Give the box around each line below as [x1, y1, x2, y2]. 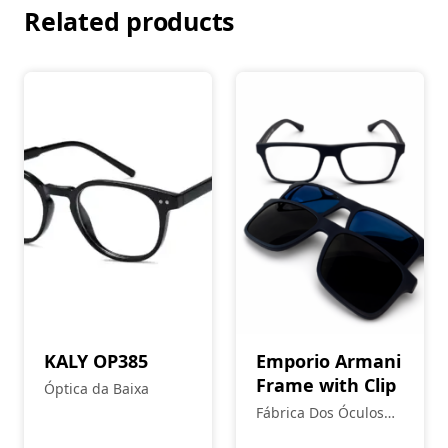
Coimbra [256, 424, 313, 443]
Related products [24, 4, 234, 38]
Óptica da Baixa [44, 379, 149, 398]
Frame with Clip [256, 373, 396, 397]
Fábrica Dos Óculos [256, 403, 384, 422]
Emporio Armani [256, 349, 401, 373]
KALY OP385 [44, 349, 148, 373]
